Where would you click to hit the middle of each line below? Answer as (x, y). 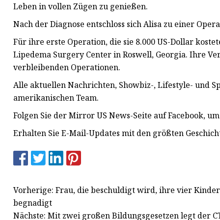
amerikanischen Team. (56, 98)
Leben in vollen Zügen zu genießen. (81, 7)
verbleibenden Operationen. (67, 68)
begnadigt (33, 203)
